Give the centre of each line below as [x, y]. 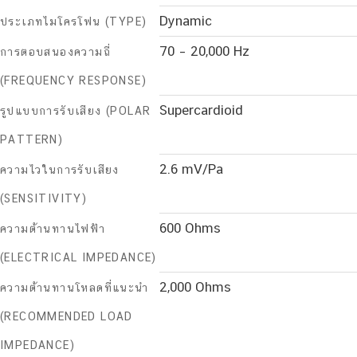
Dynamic [186, 21]
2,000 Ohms [195, 287]
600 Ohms [190, 228]
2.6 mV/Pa [191, 169]
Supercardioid [201, 110]
